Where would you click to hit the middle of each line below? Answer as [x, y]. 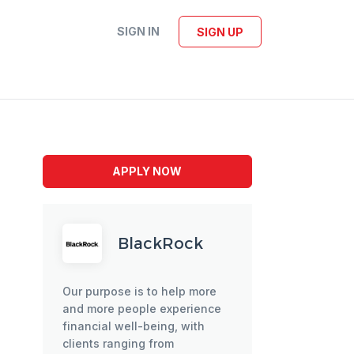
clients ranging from [118, 343]
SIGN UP [220, 32]
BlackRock [160, 243]
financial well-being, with [133, 326]
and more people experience [141, 309]
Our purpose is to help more [139, 291]
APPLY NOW [147, 171]
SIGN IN [138, 31]
